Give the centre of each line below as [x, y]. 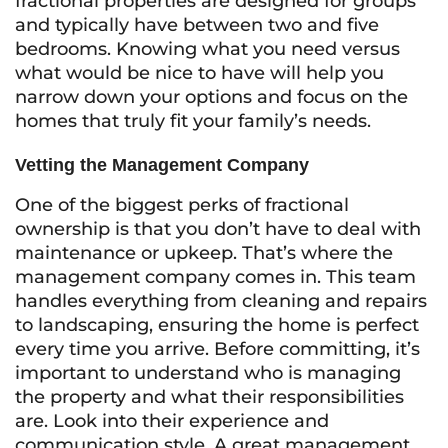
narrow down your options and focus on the [211, 97]
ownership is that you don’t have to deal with [218, 229]
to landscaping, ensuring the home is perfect [217, 325]
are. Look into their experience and [172, 421]
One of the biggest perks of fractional [182, 205]
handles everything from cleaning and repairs [221, 301]
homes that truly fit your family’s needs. [193, 121]
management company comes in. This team [215, 277]
